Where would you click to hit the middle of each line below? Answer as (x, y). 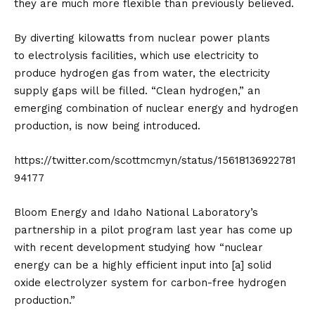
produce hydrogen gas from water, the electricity (142, 73)
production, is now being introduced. (107, 126)
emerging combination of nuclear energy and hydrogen (156, 108)
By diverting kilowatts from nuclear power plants (142, 38)
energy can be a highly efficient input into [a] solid (143, 265)
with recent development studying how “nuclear (139, 247)
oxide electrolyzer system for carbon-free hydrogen (150, 282)
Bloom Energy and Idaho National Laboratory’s (136, 212)
